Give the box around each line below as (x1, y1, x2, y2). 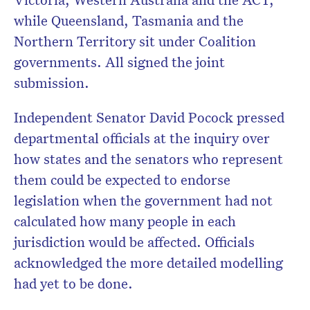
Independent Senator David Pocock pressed (14, 108, 284, 127)
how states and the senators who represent (14, 149, 283, 168)
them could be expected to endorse (14, 170, 230, 189)
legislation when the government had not (14, 191, 273, 210)
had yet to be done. (14, 274, 133, 293)
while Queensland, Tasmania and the (14, 11, 244, 30)
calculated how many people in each (14, 212, 236, 230)
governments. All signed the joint (14, 53, 225, 71)
